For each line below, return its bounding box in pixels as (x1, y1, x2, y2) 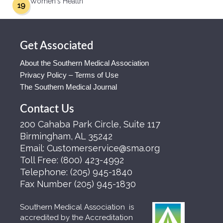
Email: (20, 143, 47, 153)
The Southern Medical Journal (20, 83, 117, 91)
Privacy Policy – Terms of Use (20, 71, 118, 79)
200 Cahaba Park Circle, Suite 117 (20, 119, 160, 129)
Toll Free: (20, 155, 61, 165)
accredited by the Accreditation (20, 213, 133, 222)
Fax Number (20, 179, 74, 189)
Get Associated (20, 40, 93, 51)
